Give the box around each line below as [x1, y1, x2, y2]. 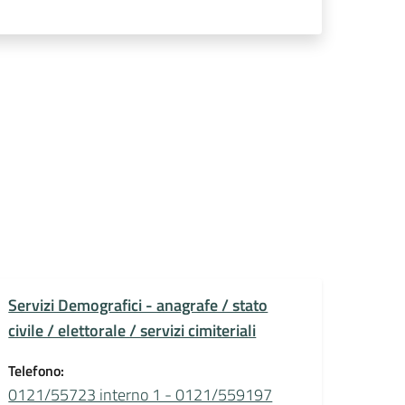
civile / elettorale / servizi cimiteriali [8, 317, 257, 343]
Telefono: [8, 359, 65, 381]
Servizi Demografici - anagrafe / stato [8, 292, 268, 317]
